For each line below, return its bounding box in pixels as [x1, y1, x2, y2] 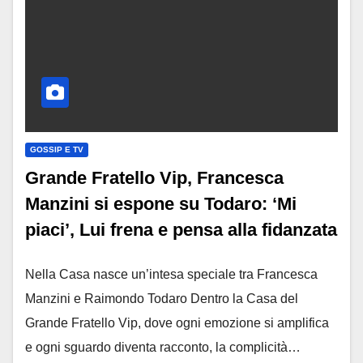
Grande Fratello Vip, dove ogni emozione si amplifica [25, 315, 329, 330]
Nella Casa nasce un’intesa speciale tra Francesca [25, 267, 318, 281]
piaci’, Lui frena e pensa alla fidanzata [25, 219, 337, 240]
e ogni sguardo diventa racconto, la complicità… [25, 340, 301, 354]
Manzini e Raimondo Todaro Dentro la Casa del [25, 291, 298, 305]
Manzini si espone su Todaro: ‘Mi [25, 193, 297, 214]
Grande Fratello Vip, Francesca [25, 167, 284, 188]
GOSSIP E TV [30, 144, 83, 154]
